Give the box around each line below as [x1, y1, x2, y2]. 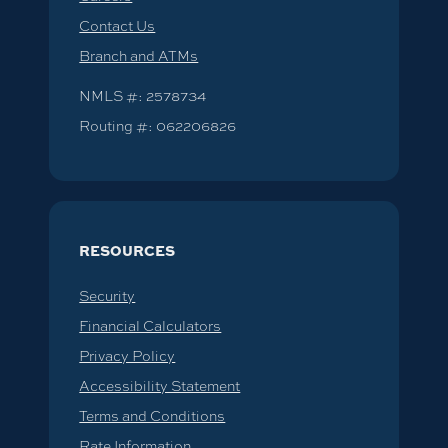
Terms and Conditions [79, 406, 226, 425]
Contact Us [79, 16, 156, 35]
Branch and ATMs [79, 46, 199, 65]
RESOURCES [79, 239, 176, 260]
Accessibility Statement [79, 376, 241, 395]
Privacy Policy [79, 346, 176, 365]
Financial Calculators [79, 316, 222, 335]
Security [79, 286, 136, 305]
